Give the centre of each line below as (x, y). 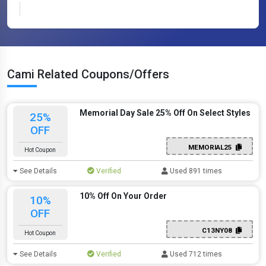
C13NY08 (218, 230)
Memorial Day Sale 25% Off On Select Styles (165, 113)
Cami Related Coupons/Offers (88, 74)
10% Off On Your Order (123, 196)
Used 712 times (195, 254)
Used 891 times (195, 171)
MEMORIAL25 (212, 147)
